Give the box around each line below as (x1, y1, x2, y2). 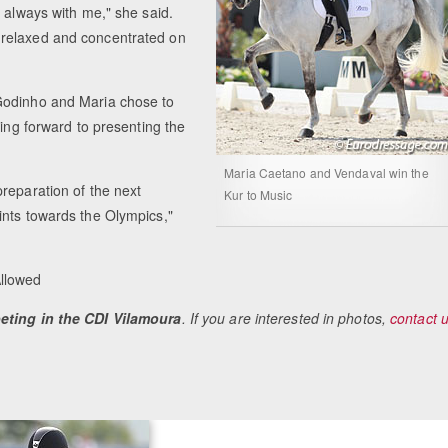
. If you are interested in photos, (181, 308, 391, 329)
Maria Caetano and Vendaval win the (224, 164, 429, 182)
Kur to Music (224, 186, 293, 204)
